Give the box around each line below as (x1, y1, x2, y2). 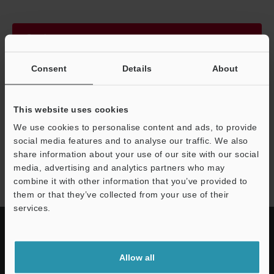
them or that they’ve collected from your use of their (13, 189, 229, 199)
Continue (26, 31, 61, 43)
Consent (31, 63, 67, 73)
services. (13, 202, 51, 212)
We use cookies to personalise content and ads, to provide (13, 122, 257, 131)
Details (122, 63, 152, 73)
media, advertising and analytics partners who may (13, 162, 225, 172)
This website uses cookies (13, 104, 129, 114)
